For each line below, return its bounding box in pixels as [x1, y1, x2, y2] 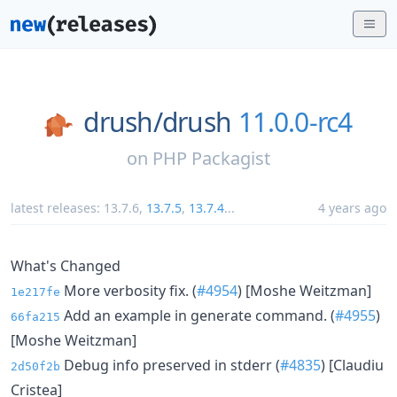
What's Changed [11, 255, 121, 276]
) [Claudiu [321, 354, 384, 375]
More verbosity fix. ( [60, 280, 197, 300]
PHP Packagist [152, 145, 270, 170]
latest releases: [11, 198, 104, 216]
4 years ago [318, 198, 386, 216]
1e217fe [11, 284, 60, 299]
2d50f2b [11, 359, 60, 373]
